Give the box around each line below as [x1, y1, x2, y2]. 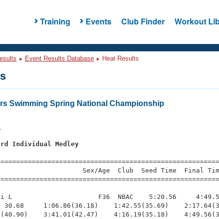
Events [85, 15, 111, 27]
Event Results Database [25, 55, 94, 62]
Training [40, 15, 70, 27]
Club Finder [121, 15, 165, 27]
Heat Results [100, 55, 139, 62]
